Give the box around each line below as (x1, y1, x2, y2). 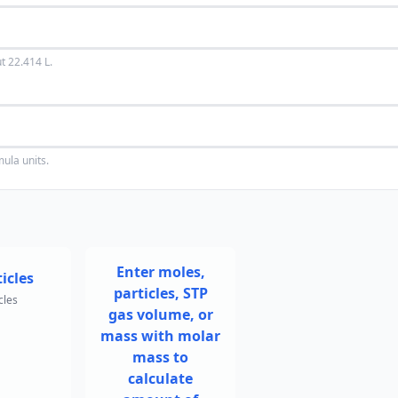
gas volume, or (107, 305, 213, 324)
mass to (132, 347, 188, 367)
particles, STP (113, 283, 208, 303)
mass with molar (100, 326, 220, 346)
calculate (128, 369, 193, 388)
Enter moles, (115, 262, 205, 282)
